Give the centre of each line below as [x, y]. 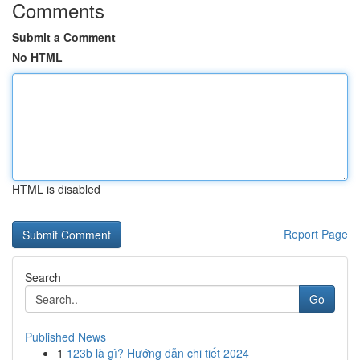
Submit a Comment [64, 37]
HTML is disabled [56, 189]
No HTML [37, 57]
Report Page [316, 234]
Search [43, 277]
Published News [65, 337]
